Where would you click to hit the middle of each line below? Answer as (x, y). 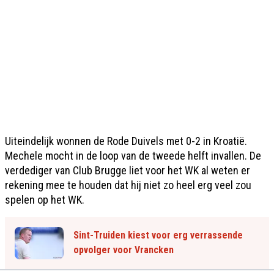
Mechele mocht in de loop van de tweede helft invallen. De (133, 155)
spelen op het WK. (45, 199)
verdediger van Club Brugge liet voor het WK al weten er (128, 170)
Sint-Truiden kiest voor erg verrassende (158, 235)
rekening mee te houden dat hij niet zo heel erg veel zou (128, 185)
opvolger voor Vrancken (124, 250)
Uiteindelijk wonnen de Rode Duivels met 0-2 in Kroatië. (126, 141)
